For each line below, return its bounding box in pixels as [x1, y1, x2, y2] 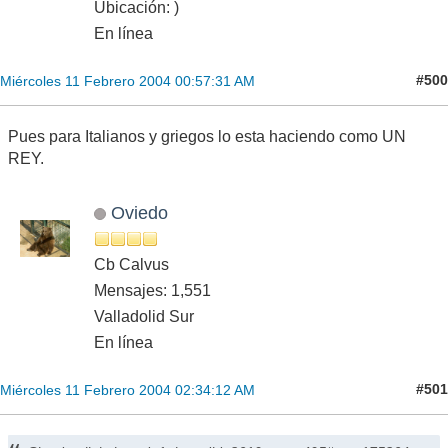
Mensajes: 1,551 [94, 281, 211, 299]
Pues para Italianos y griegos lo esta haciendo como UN [8, 127, 406, 145]
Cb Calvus [94, 255, 169, 273]
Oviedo [110, 201, 168, 223]
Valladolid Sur [94, 307, 194, 325]
